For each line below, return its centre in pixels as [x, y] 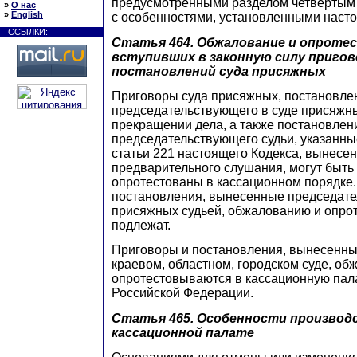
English [27, 14]
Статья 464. [153, 42]
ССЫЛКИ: [28, 32]
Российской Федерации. [182, 293]
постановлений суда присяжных [219, 71]
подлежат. [141, 225]
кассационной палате [183, 332]
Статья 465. [153, 318]
